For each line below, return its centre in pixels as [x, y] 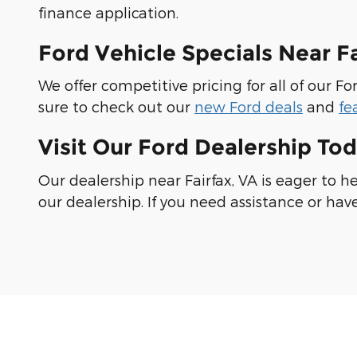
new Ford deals [249, 107]
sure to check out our [116, 107]
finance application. [108, 12]
